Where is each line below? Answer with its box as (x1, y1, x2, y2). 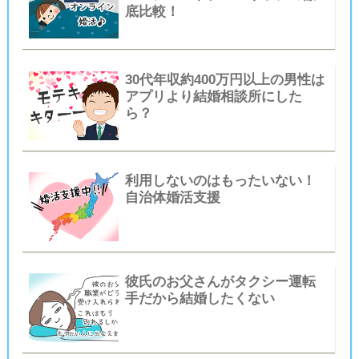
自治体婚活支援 (124, 190, 220, 206)
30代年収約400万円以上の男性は (124, 71, 325, 87)
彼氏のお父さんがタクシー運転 (124, 274, 316, 290)
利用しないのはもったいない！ (124, 173, 316, 189)
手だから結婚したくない (124, 291, 275, 307)
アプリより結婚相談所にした (124, 88, 302, 104)
